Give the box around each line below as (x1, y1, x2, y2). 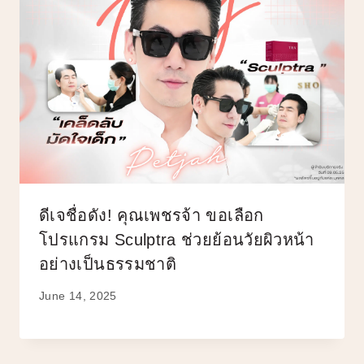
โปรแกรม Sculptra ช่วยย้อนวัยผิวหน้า (39, 230, 314, 249)
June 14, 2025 (39, 289, 117, 303)
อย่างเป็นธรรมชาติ (39, 254, 177, 273)
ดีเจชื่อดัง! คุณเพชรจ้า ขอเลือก (39, 206, 264, 224)
